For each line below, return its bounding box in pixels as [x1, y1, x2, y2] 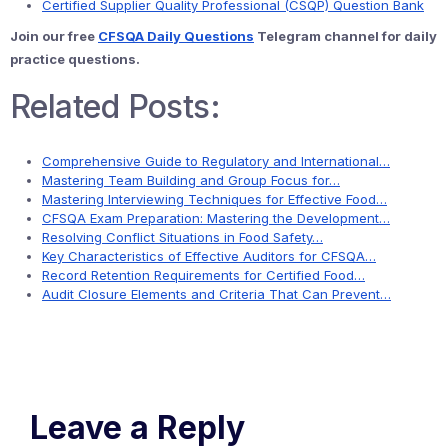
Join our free [10, 28, 98, 44]
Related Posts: [10, 87, 221, 126]
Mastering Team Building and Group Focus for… [42, 172, 340, 188]
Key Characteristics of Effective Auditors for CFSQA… [42, 248, 376, 264]
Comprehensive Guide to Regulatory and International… [42, 153, 390, 169]
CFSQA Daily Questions [98, 28, 254, 44]
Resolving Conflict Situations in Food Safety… [42, 229, 323, 245]
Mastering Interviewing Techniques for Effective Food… [42, 191, 387, 207]
